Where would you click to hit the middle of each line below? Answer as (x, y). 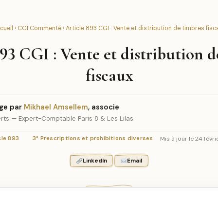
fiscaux (109, 75)
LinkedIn (95, 161)
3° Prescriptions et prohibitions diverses (93, 138)
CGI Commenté (39, 28)
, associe (104, 107)
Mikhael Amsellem (56, 107)
